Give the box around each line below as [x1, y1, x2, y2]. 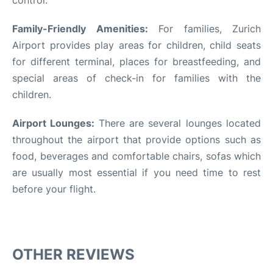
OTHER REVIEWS [12, 245, 135, 263]
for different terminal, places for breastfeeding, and [12, 55, 261, 68]
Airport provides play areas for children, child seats [12, 38, 261, 51]
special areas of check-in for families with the [12, 71, 261, 84]
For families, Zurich [147, 22, 261, 35]
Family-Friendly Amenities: [12, 22, 148, 35]
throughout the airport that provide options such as [12, 133, 261, 146]
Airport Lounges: [12, 116, 99, 129]
